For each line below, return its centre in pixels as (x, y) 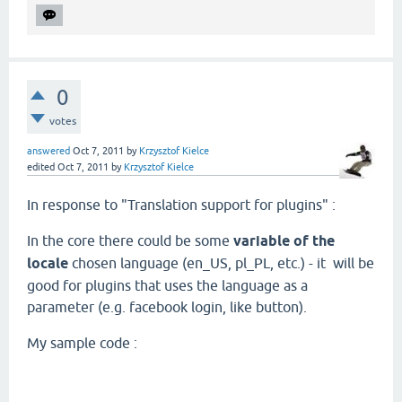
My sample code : (82, 343)
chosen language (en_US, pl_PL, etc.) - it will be (221, 263)
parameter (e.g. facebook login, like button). (167, 307)
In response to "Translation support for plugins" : (181, 205)
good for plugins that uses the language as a (167, 286)
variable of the (284, 241)
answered (48, 151)
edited (41, 167)
